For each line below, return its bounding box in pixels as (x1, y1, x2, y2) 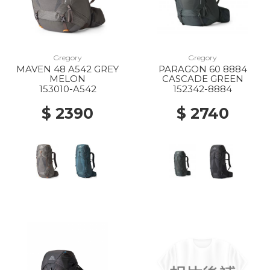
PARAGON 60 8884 (158, 63, 247, 75)
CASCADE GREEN (162, 73, 243, 84)
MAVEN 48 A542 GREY (16, 63, 119, 75)
